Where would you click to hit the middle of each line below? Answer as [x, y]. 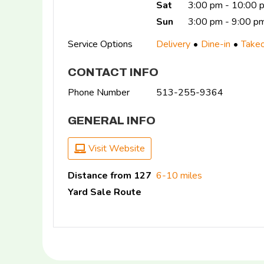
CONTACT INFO [113, 72]
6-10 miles [179, 175]
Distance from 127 [110, 175]
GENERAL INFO [112, 120]
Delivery [173, 44]
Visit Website [115, 148]
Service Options [100, 44]
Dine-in [216, 44]
